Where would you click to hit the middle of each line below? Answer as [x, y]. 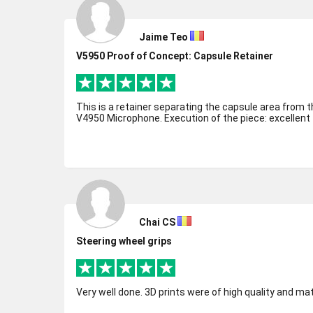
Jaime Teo [163, 37]
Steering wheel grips [124, 241]
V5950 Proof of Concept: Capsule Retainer [175, 56]
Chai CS [157, 222]
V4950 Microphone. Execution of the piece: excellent [237, 118]
